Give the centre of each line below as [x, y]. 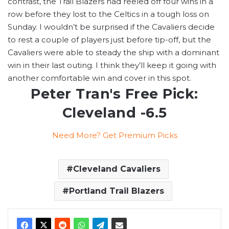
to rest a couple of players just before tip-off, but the [109, 39]
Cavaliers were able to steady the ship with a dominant [113, 52]
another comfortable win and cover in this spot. [99, 78]
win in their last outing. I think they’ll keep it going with [112, 65]
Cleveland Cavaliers [117, 169]
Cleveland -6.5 [114, 112]
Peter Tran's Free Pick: [114, 94]
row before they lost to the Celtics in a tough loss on [108, 14]
